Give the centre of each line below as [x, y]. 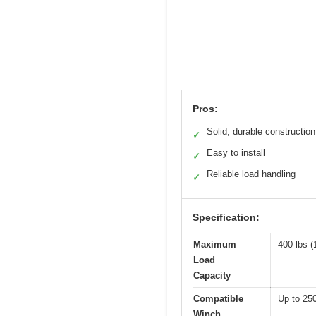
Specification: [226, 217]
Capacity [212, 275]
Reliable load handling [251, 174]
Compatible [218, 298]
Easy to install [236, 152]
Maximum [215, 244]
